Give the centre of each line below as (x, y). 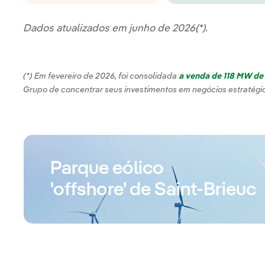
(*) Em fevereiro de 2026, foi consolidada (101, 77)
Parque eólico (107, 169)
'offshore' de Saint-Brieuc (153, 190)
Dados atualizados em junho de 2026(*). (116, 29)
